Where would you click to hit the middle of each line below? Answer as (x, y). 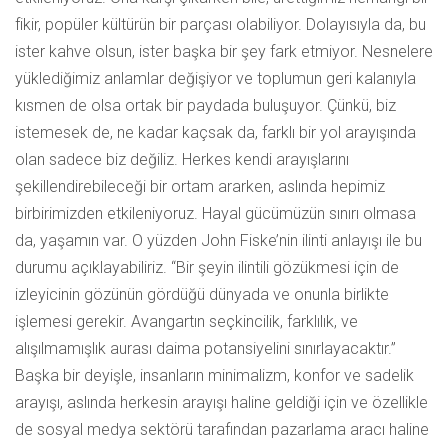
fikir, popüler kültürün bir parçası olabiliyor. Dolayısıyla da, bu (220, 25)
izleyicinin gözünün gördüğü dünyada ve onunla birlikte (202, 295)
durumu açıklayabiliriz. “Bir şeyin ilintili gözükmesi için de (207, 268)
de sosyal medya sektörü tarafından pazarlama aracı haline (222, 430)
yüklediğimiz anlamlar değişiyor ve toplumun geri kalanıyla (215, 79)
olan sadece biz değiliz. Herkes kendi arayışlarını (182, 160)
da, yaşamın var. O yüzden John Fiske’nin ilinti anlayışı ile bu (218, 241)
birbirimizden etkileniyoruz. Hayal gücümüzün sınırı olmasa (215, 214)
